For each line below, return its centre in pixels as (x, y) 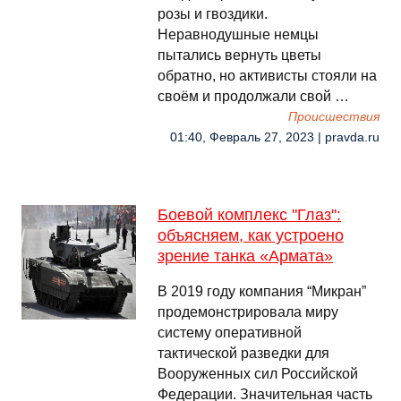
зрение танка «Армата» (245, 256)
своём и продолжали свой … (253, 96)
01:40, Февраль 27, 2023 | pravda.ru (275, 137)
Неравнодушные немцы (238, 34)
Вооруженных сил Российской (258, 374)
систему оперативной (230, 333)
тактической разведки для (243, 353)
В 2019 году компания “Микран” (262, 291)
